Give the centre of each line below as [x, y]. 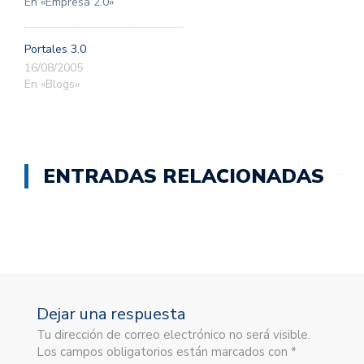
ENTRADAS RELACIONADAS [184, 177]
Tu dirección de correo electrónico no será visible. [173, 335]
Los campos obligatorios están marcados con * [167, 352]
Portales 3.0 [55, 50]
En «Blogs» [52, 84]
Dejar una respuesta [111, 314]
